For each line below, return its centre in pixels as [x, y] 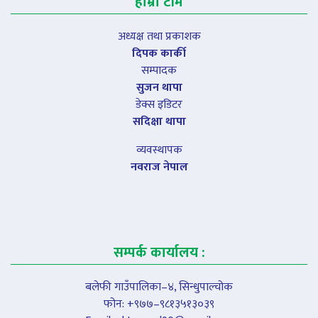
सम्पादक [159, 70]
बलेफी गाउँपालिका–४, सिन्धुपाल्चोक [159, 287]
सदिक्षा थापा [159, 121]
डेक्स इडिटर [159, 104]
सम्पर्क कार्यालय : [159, 252]
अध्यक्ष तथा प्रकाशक [159, 36]
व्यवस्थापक [159, 150]
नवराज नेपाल [159, 167]
